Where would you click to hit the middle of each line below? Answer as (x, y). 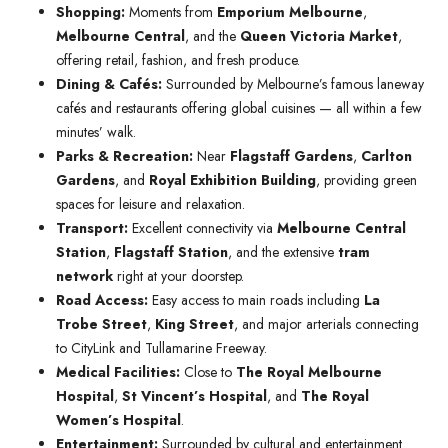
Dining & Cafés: (109, 83)
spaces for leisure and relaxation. (150, 203)
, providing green (366, 179)
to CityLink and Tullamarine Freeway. (161, 347)
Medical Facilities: (118, 371)
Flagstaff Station (171, 251)
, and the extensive (283, 251)
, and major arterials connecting (326, 323)
